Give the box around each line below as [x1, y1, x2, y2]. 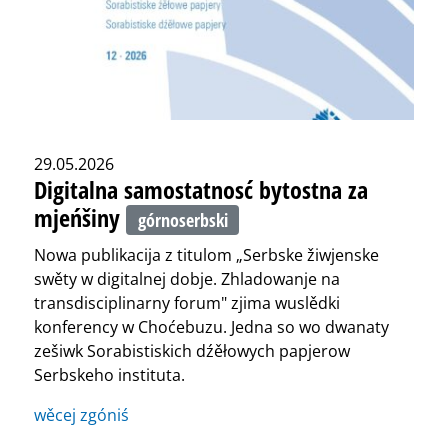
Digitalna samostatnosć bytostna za [34, 173, 368, 207]
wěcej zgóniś [34, 404, 129, 427]
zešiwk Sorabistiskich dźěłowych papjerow [34, 340, 350, 363]
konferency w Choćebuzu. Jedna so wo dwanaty [34, 316, 389, 339]
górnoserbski [137, 208, 228, 233]
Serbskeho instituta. [34, 364, 185, 387]
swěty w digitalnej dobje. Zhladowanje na [34, 268, 340, 291]
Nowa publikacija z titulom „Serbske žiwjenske [34, 244, 379, 267]
